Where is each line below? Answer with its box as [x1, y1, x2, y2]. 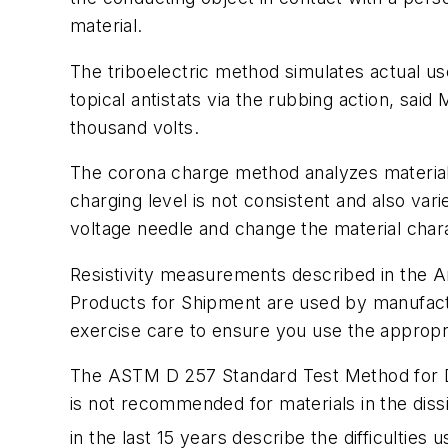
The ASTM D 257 [70, 365, 222, 387]
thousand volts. [70, 116, 200, 138]
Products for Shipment [70, 291, 267, 313]
